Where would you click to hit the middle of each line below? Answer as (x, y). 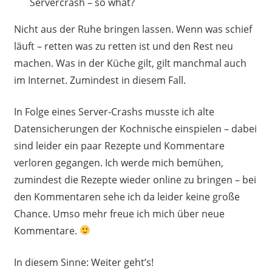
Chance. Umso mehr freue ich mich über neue (119, 213)
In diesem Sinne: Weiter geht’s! (83, 262)
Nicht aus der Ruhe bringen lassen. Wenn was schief (133, 29)
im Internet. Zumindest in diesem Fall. (100, 80)
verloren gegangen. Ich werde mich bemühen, (118, 162)
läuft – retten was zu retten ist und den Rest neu (123, 46)
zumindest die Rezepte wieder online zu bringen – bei (135, 179)
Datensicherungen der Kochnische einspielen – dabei (135, 128)
